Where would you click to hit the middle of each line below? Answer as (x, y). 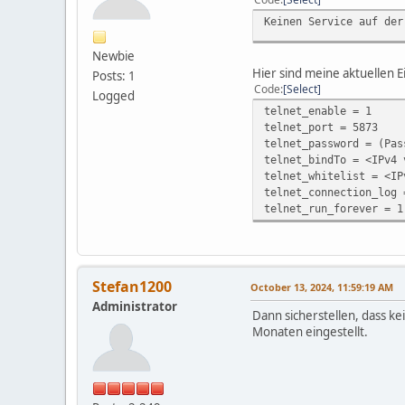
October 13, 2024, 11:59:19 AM (322, 287)
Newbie (113, 56)
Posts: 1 (114, 75)
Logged (113, 95)
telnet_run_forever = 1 (334, 208)
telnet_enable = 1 (318, 110)
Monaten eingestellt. (310, 331)
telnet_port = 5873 (321, 127)
